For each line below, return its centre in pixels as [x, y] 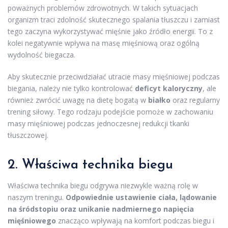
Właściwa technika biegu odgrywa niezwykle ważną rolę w [103, 185]
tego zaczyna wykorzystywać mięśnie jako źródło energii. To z [110, 31]
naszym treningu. [37, 197]
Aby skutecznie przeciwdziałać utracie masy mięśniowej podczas [114, 76]
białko [159, 100]
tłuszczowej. [28, 135]
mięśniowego [32, 220]
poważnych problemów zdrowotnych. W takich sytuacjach [103, 8]
